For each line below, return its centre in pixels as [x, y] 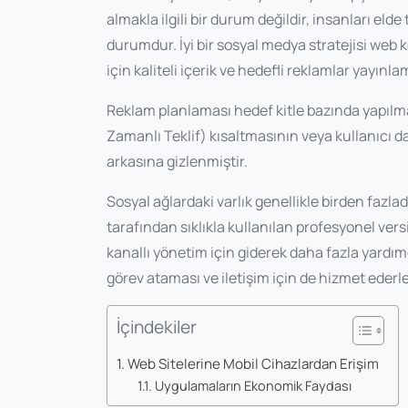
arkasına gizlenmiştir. [177, 162]
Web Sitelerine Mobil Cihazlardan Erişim [254, 364]
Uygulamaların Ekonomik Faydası [253, 386]
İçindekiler [157, 327]
